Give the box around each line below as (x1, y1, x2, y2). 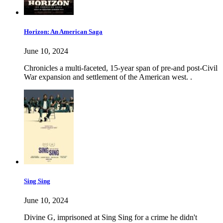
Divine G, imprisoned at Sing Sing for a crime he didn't (24, 213, 197, 222)
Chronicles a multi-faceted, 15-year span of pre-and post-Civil (24, 64, 218, 73)
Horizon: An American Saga (24, 27, 103, 35)
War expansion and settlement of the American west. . (24, 73, 192, 82)
